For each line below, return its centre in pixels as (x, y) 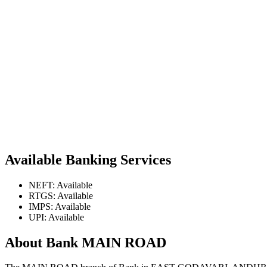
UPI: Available (56, 217)
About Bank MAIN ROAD (86, 242)
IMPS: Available (60, 206)
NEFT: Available (60, 185)
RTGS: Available (61, 195)
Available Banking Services (88, 159)
